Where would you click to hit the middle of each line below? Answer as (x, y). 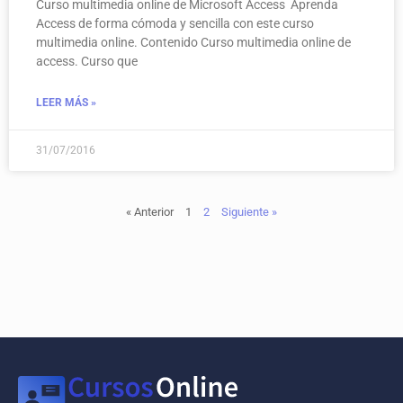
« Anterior (150, 211)
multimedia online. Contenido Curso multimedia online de (193, 42)
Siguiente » (249, 211)
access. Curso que (87, 61)
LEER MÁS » (66, 102)
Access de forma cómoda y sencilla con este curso (175, 23)
